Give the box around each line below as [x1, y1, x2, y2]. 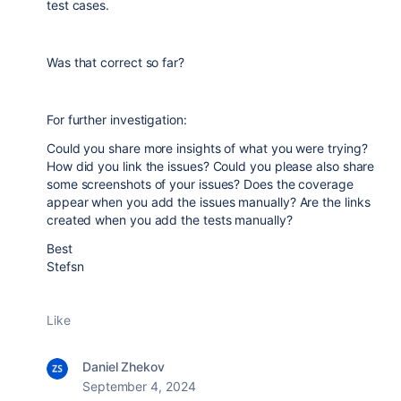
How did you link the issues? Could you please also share [47, 158, 375, 174]
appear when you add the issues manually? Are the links [47, 194, 371, 209]
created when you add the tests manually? [47, 212, 293, 227]
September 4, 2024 [82, 379, 196, 394]
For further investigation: [47, 112, 187, 127]
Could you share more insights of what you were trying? [47, 141, 368, 156]
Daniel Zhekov [82, 359, 165, 374]
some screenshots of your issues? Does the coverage [47, 176, 354, 192]
